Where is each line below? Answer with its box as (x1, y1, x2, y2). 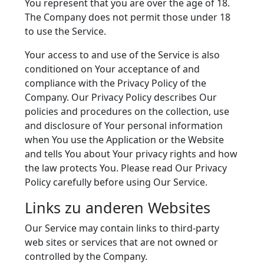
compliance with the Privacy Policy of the (25, 77, 206, 90)
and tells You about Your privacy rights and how (25, 147, 237, 160)
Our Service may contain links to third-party (25, 222, 219, 235)
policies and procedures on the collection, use (25, 105, 229, 118)
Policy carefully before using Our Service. (25, 176, 207, 189)
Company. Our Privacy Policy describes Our (25, 91, 217, 104)
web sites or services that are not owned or (25, 236, 218, 249)
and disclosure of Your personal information (25, 119, 223, 132)
